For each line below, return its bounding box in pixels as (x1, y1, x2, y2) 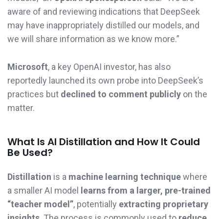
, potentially (73, 198, 119, 209)
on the (181, 89, 207, 100)
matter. (7, 103, 35, 113)
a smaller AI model (7, 185, 81, 196)
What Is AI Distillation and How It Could (7, 134, 200, 149)
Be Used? (7, 145, 53, 159)
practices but (7, 89, 61, 100)
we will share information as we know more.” (7, 34, 179, 44)
